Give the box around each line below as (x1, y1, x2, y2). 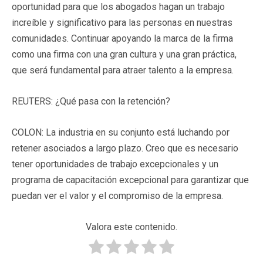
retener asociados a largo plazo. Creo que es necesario (12, 143, 238, 154)
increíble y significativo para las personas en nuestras (12, 17, 232, 29)
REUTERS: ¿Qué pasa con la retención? (12, 96, 170, 107)
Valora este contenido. (86, 221, 177, 233)
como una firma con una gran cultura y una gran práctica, (12, 49, 237, 60)
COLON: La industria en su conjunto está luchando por (12, 127, 230, 139)
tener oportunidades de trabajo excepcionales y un (12, 159, 218, 170)
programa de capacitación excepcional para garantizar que (12, 174, 249, 186)
